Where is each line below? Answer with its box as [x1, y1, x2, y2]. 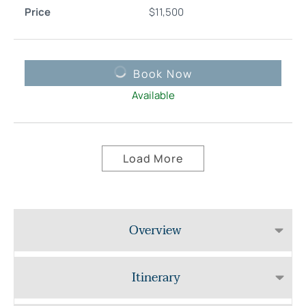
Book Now [133, 66, 193, 81]
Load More [123, 150, 183, 166]
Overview [129, 219, 182, 241]
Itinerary [131, 266, 180, 288]
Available [131, 87, 175, 102]
